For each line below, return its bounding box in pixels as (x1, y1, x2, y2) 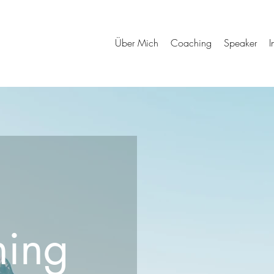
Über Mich (115, 36, 158, 50)
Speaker (224, 36, 257, 50)
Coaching (171, 36, 212, 50)
